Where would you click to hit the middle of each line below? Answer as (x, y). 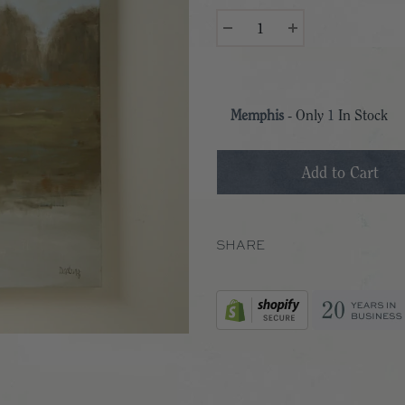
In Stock (361, 116)
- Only (306, 116)
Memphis (257, 116)
